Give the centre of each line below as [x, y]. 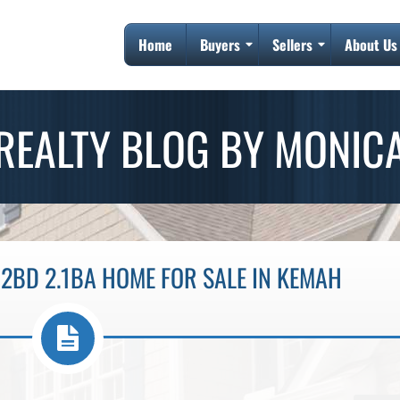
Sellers [292, 45]
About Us [371, 45]
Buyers [220, 45]
